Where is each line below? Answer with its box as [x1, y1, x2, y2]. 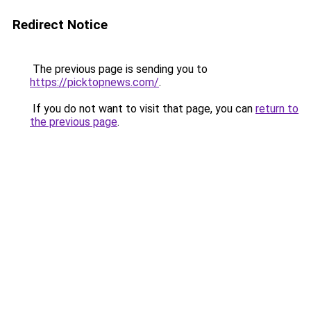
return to [255, 102, 299, 115]
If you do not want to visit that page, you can [30, 102, 255, 115]
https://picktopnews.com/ [30, 76, 159, 89]
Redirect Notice [12, 17, 108, 33]
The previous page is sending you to [30, 62, 208, 76]
